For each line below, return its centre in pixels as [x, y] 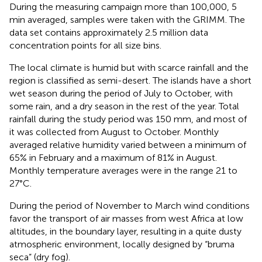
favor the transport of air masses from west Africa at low [126, 219]
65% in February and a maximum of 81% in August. [113, 158]
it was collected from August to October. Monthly [114, 132]
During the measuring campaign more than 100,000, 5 [123, 7]
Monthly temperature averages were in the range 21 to [123, 171]
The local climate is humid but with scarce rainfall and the [129, 68]
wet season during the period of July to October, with [121, 94]
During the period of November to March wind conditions [130, 206]
